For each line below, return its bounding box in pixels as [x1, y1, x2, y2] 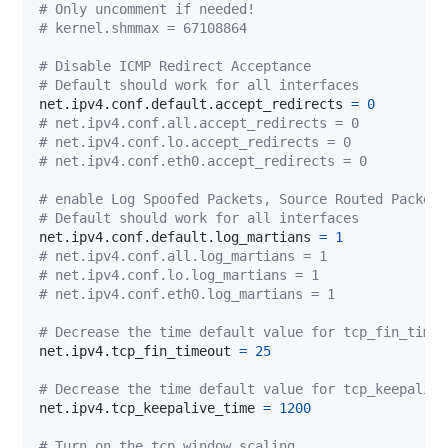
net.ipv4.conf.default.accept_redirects [39, 95, 351, 112]
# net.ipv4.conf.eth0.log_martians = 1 [39, 285, 335, 302]
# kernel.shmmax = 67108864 [39, 19, 247, 36]
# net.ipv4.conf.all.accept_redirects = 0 [39, 114, 359, 131]
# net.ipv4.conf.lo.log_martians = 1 [39, 266, 319, 283]
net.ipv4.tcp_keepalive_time [39, 399, 263, 416]
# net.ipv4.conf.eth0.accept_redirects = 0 [39, 152, 367, 169]
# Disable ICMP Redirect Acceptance [39, 57, 311, 74]
